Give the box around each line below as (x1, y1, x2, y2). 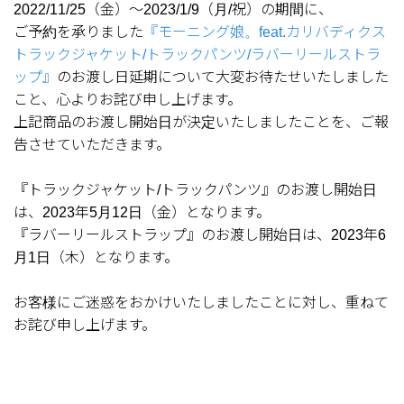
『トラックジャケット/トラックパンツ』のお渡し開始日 (14, 181, 377, 197)
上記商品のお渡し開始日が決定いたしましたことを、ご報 (14, 114, 389, 130)
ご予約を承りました (14, 23, 143, 40)
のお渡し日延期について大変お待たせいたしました (57, 69, 389, 85)
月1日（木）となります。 (14, 249, 179, 265)
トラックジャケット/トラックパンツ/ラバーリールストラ (14, 46, 381, 62)
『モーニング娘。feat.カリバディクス (143, 23, 386, 40)
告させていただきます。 (14, 136, 170, 152)
